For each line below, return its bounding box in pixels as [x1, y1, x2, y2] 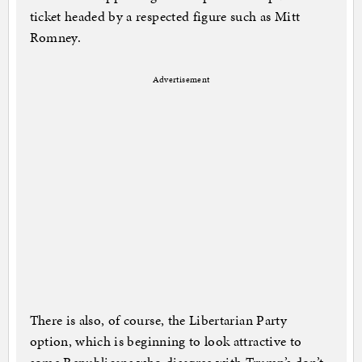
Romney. [29, 27, 81, 48]
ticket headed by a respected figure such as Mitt [29, 6, 301, 27]
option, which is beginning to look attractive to [29, 331, 302, 351]
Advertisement [152, 74, 210, 86]
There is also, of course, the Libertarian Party [29, 310, 287, 330]
